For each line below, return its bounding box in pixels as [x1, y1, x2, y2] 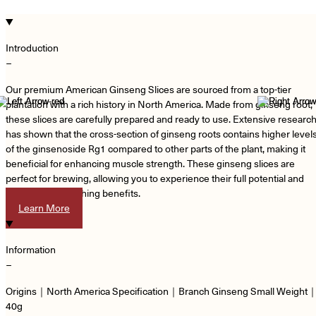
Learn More [18, 202, 70, 214]
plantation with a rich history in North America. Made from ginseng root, [6, 98, 312, 110]
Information [6, 243, 56, 255]
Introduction [6, 42, 59, 54]
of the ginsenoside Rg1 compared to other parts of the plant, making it [6, 142, 305, 154]
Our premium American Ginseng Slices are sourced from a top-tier [6, 83, 291, 95]
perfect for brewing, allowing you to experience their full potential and [6, 172, 304, 184]
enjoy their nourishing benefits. [6, 187, 140, 199]
